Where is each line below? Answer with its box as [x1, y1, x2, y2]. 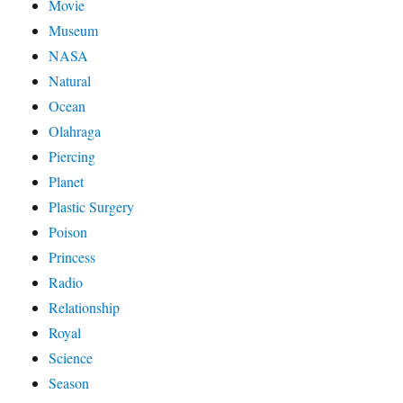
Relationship [49, 297, 121, 317]
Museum [49, 20, 99, 40]
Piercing [49, 146, 96, 166]
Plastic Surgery [49, 196, 135, 216]
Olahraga [49, 121, 102, 140]
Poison [49, 221, 88, 241]
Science [49, 347, 94, 367]
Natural [49, 70, 92, 90]
